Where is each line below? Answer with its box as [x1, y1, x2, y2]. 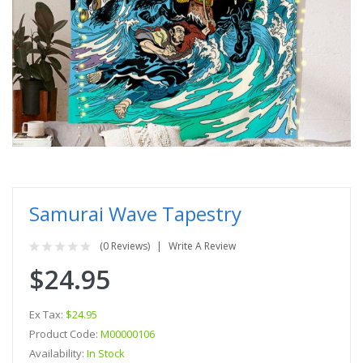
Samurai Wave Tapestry [29, 199, 241, 227]
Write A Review [169, 238, 236, 253]
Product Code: [29, 326, 100, 341]
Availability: [29, 345, 87, 361]
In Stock [87, 345, 125, 361]
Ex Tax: [29, 306, 66, 322]
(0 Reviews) [100, 238, 150, 253]
